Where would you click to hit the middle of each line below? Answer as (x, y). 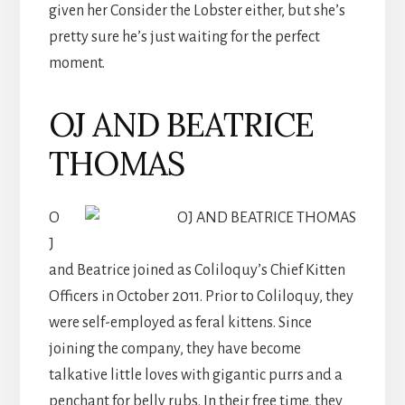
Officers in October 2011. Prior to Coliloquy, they (201, 296)
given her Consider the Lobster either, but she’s (197, 10)
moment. (76, 63)
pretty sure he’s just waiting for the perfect (184, 37)
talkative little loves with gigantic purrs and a (195, 375)
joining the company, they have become (174, 348)
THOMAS (116, 163)
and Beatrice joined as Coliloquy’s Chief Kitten (197, 270)
